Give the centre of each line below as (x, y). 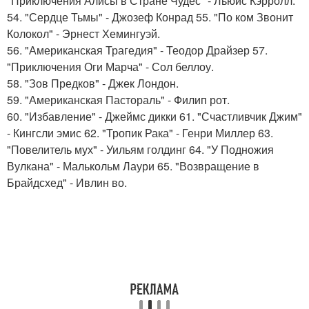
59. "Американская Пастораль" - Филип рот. (118, 100)
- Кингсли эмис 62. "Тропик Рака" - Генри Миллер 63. (140, 133)
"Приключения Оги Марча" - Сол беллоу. (110, 67)
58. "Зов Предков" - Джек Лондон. (93, 83)
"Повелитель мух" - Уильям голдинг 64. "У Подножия (140, 149)
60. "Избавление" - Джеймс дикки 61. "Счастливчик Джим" (154, 116)
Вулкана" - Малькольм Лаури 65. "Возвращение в (133, 166)
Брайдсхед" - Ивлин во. (67, 182)
